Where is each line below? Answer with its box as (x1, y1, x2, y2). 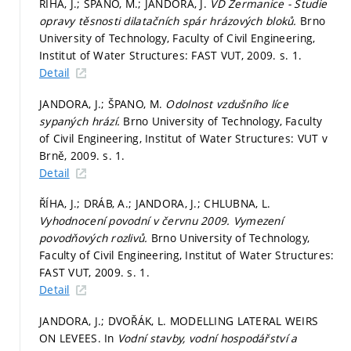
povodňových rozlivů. (39, 230, 151, 246)
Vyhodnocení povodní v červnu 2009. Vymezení (39, 213, 284, 229)
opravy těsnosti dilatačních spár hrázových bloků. (39, 13, 300, 29)
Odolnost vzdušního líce (165, 96, 288, 111)
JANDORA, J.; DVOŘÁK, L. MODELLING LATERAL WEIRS (39, 313, 319, 328)
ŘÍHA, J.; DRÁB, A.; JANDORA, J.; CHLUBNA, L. (39, 196, 271, 212)
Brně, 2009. (39, 147, 103, 163)
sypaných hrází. (39, 113, 124, 128)
